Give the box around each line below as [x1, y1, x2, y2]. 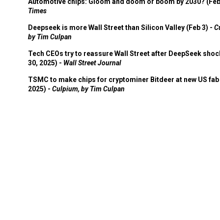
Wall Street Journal [63, 59, 121, 67]
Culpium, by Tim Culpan [52, 85, 125, 93]
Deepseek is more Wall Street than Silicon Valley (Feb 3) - [28, 24, 214, 31]
